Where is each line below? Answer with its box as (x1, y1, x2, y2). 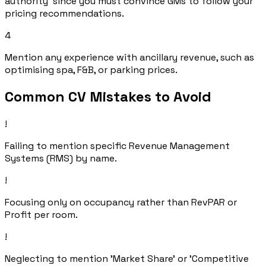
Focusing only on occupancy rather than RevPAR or (5, 196, 237, 209)
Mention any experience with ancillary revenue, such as (5, 50, 254, 64)
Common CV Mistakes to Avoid (5, 87, 211, 106)
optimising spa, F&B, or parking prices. (5, 63, 178, 76)
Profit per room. (5, 208, 78, 221)
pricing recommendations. (5, 7, 124, 20)
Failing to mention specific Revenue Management (5, 140, 230, 153)
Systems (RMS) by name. (5, 152, 117, 165)
